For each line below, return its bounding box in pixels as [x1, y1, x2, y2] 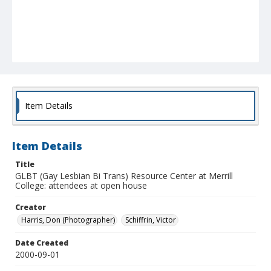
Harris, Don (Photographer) [21, 215, 115, 226]
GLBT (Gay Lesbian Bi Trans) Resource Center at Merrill [15, 170, 233, 182]
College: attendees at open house [15, 180, 147, 192]
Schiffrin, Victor [125, 215, 176, 226]
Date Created [15, 238, 68, 249]
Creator [15, 202, 46, 213]
